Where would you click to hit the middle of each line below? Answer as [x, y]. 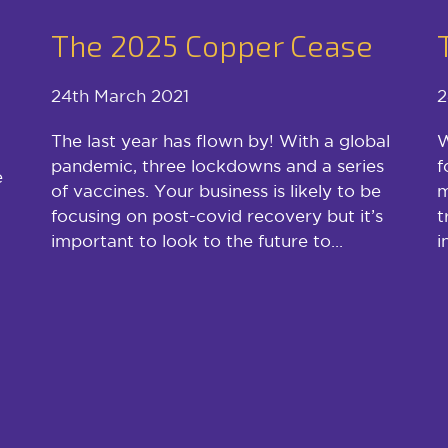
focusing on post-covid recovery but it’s [216, 215]
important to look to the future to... [196, 240]
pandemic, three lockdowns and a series [217, 165]
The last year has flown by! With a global [220, 140]
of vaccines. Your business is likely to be [215, 190]
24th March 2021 [119, 95]
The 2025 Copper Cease [211, 44]
